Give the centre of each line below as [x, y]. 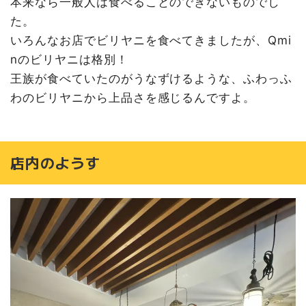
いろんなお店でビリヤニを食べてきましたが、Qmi [151, 41]
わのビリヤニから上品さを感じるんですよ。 [133, 98]
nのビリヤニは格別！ [69, 60]
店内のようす [55, 162]
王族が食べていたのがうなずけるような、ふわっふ [152, 79]
